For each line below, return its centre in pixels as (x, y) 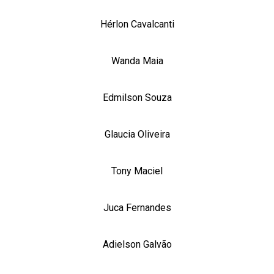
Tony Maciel (137, 171)
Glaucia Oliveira (137, 134)
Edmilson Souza (137, 98)
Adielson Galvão (137, 244)
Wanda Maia (137, 61)
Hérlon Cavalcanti (137, 24)
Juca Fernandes (137, 208)
